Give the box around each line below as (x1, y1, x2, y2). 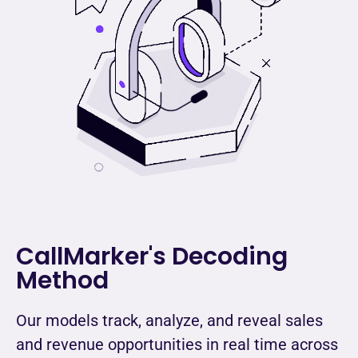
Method (16, 264, 109, 298)
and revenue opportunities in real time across (16, 335, 338, 355)
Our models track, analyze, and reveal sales (16, 311, 323, 331)
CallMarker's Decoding (16, 240, 288, 274)
